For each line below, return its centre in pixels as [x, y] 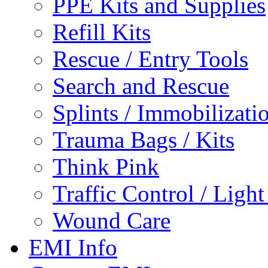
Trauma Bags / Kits [144, 140]
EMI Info [73, 247]
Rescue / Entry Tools [150, 59]
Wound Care [112, 220]
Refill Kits [102, 32]
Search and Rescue [141, 86]
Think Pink [106, 167]
